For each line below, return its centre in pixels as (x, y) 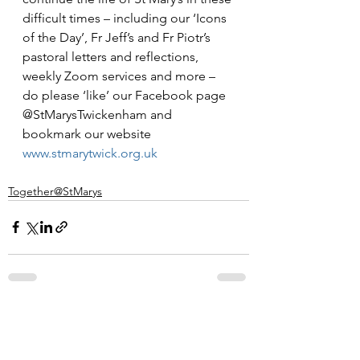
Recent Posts (50, 320)
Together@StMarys (55, 191)
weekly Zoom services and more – (121, 76)
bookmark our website (88, 133)
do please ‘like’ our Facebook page (126, 95)
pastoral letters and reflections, (112, 56)
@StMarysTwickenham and (99, 114)
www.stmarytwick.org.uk (90, 153)
